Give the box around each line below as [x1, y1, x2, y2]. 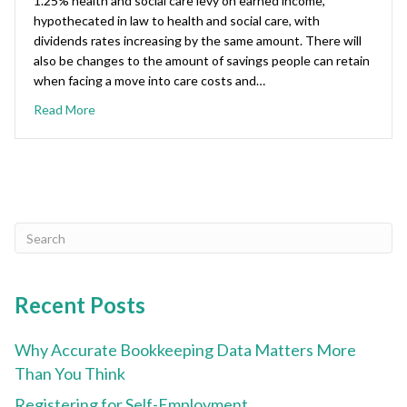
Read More [34, 102, 95, 118]
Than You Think [15, 363, 125, 384]
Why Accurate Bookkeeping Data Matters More [15, 340, 356, 361]
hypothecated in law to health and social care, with [34, 13, 320, 29]
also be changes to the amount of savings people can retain [34, 53, 370, 69]
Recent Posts [15, 292, 145, 319]
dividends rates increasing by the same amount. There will [34, 33, 362, 49]
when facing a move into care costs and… [34, 73, 265, 89]
